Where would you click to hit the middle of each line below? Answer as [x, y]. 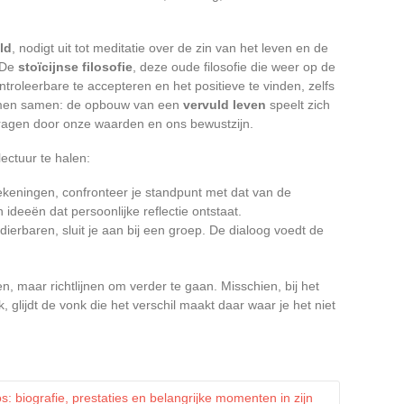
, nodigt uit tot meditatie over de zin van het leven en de [170, 47]
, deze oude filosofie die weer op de [234, 66]
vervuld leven [225, 104]
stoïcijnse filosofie [75, 66]
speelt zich [298, 104]
